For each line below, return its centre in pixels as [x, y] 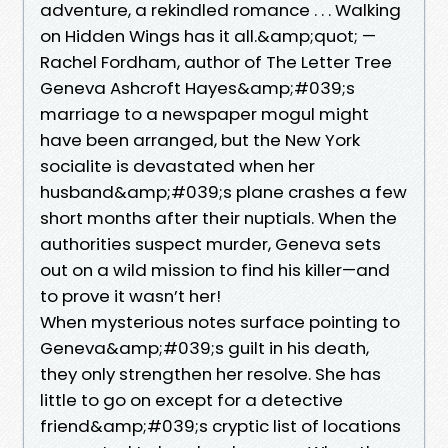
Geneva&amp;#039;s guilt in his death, [204, 347]
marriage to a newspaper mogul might [204, 113]
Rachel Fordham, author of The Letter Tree [216, 61]
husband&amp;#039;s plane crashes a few [223, 191]
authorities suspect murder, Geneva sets [210, 243]
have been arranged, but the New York [200, 139]
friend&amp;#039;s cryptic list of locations [220, 425]
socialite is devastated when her [177, 165]
